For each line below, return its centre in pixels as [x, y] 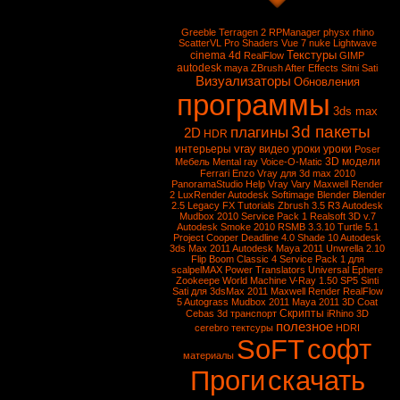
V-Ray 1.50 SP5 [324, 280]
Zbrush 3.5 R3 [309, 205]
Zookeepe [198, 280]
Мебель [192, 162]
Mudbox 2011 [260, 302]
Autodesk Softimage [271, 195]
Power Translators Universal [287, 270]
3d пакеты [331, 132]
